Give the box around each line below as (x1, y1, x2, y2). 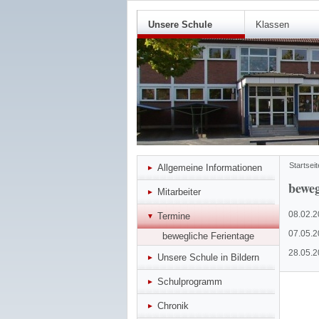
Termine (157, 211, 190, 221)
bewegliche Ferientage (162, 231, 254, 241)
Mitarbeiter (157, 187, 201, 197)
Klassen (256, 19, 289, 30)
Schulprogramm (157, 276, 222, 287)
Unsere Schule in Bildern (157, 252, 259, 263)
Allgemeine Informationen (157, 162, 262, 173)
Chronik (157, 300, 189, 311)
